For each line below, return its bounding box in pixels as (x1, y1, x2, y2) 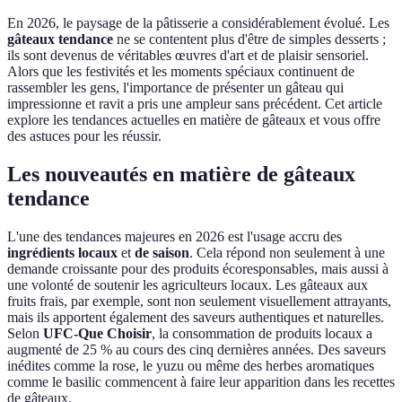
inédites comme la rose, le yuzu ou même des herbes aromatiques (7, 358, 374, 374)
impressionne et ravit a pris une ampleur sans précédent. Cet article (7, 96, 382, 112)
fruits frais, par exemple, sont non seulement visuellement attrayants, (7, 293, 391, 310)
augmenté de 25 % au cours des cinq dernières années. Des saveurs (7, 342, 386, 358)
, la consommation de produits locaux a (152, 326, 372, 342)
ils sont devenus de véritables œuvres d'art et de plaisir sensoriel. (7, 48, 369, 64)
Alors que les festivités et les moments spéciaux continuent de (7, 64, 354, 80)
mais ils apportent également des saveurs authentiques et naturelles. (7, 310, 384, 326)
